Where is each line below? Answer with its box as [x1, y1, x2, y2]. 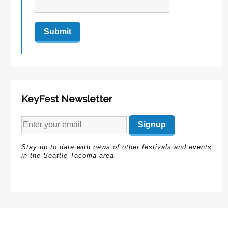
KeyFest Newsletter [21, 93, 113, 105]
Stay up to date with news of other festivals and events [21, 142, 212, 151]
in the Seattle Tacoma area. [21, 151, 117, 159]
